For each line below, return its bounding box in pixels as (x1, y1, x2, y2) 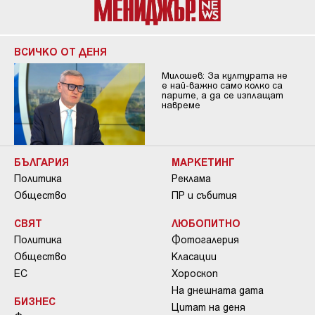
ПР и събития (172, 189, 237, 202)
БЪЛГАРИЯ (14, 155, 69, 169)
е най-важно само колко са (161, 79, 283, 91)
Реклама (172, 172, 211, 185)
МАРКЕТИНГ (172, 155, 235, 169)
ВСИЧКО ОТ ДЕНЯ (14, 44, 107, 58)
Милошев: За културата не (161, 69, 288, 81)
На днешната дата (172, 284, 264, 297)
